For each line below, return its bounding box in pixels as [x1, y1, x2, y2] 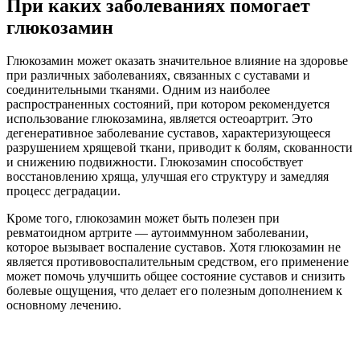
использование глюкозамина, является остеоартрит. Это [6, 112, 313, 126]
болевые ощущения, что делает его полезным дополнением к [6, 284, 342, 298]
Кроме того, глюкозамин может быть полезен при [6, 211, 280, 226]
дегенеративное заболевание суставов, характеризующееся [6, 126, 330, 141]
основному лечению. [6, 298, 121, 313]
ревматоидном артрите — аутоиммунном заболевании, [6, 226, 309, 240]
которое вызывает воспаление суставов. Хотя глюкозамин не [6, 240, 341, 255]
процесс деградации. [6, 184, 121, 198]
